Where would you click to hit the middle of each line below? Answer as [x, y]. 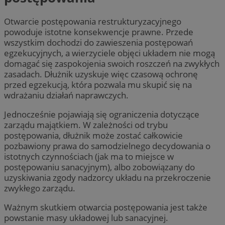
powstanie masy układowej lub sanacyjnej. [86, 218]
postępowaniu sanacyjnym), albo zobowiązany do [99, 167]
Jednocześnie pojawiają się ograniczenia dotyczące [102, 115]
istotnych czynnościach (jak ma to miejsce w [89, 157]
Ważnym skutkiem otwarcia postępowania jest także [106, 207]
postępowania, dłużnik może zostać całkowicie [93, 136]
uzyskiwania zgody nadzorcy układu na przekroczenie [107, 178]
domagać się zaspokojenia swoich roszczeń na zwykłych [112, 63]
